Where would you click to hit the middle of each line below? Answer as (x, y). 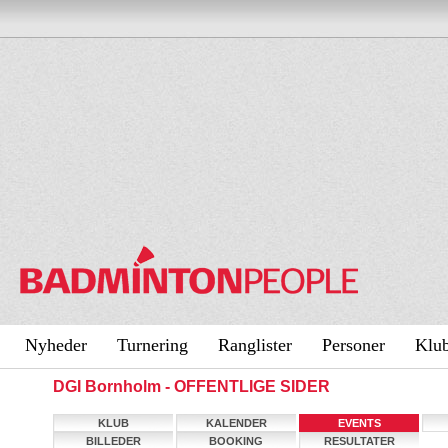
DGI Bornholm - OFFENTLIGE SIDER (191, 386)
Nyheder (56, 345)
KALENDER (236, 423)
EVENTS (359, 423)
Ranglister (255, 345)
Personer (353, 345)
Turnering (152, 345)
